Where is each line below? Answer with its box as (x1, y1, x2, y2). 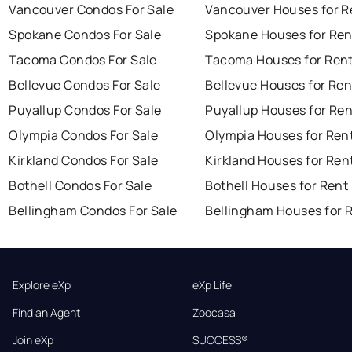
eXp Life (192, 277, 232, 293)
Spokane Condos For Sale (9, 26, 162, 44)
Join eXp (13, 332, 53, 348)
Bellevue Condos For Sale (9, 76, 161, 94)
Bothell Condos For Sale (9, 177, 152, 195)
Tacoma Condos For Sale (9, 51, 157, 69)
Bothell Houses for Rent (205, 177, 349, 195)
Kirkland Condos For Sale (9, 152, 159, 170)
